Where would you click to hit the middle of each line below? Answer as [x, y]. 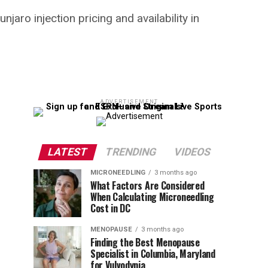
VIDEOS [192, 152]
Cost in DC [110, 208]
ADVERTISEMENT [129, 102]
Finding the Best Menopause [145, 242]
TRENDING [131, 152]
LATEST [68, 152]
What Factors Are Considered [147, 185]
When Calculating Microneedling [152, 197]
